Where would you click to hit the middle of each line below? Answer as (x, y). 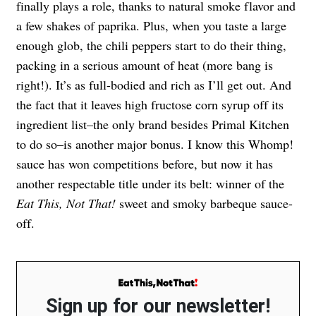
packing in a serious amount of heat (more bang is (145, 65)
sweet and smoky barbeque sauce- (204, 203)
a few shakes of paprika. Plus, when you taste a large (151, 26)
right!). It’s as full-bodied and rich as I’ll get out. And (154, 85)
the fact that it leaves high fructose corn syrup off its (150, 105)
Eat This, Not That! (66, 203)
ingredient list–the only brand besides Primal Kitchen (153, 124)
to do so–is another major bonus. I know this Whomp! (155, 144)
